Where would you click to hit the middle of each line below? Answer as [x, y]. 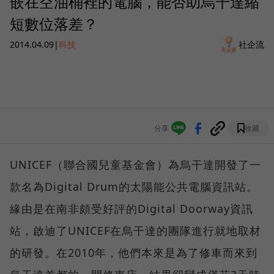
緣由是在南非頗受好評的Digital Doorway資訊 [131, 208]
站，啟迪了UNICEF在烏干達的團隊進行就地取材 [135, 230]
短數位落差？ [54, 23]
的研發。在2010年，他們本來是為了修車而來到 [134, 252]
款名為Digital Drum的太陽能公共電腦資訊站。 [134, 186]
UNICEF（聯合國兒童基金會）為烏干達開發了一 [135, 164]
